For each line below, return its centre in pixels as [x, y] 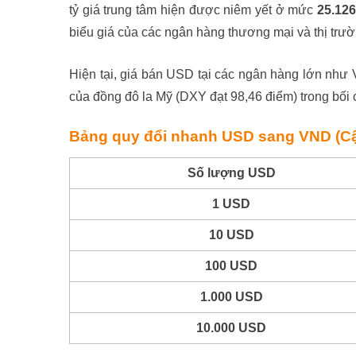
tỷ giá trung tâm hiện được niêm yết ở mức [193, 10]
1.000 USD [231, 297]
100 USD [231, 266]
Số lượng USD [231, 173]
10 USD [231, 235]
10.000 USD [231, 328]
